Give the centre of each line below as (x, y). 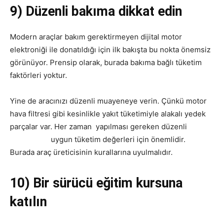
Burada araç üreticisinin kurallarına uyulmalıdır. (91, 152)
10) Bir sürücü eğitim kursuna (96, 183)
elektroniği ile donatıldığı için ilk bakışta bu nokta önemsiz (110, 50)
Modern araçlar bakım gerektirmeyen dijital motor (96, 37)
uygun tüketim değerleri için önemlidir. (118, 139)
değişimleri (30, 139)
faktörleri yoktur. (38, 75)
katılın (28, 202)
